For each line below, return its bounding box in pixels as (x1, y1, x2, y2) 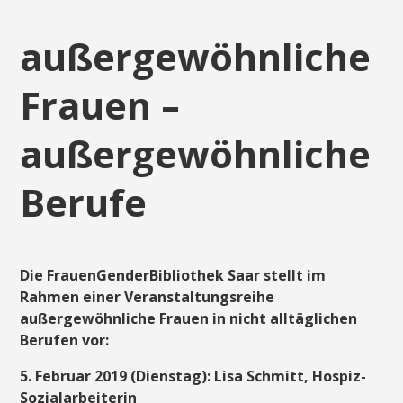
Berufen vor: (20, 329, 110, 350)
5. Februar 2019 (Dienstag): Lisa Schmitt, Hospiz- (20, 365, 367, 386)
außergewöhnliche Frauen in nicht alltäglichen (20, 308, 358, 328)
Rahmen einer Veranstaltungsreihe (20, 286, 275, 307)
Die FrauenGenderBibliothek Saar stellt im (20, 264, 327, 285)
